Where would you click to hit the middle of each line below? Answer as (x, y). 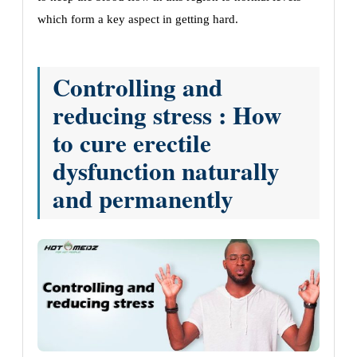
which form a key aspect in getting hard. (138, 19)
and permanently (143, 198)
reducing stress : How (167, 114)
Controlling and (137, 86)
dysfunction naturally (166, 170)
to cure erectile (132, 142)
